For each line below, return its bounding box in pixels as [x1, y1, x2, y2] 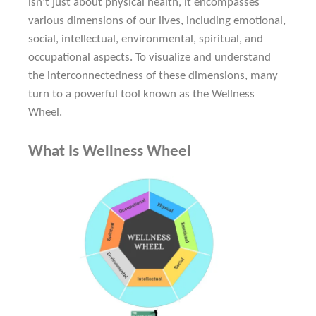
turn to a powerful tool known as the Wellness [28, 88, 255, 101]
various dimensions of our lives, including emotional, [28, 15, 286, 28]
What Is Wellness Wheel [28, 143, 191, 160]
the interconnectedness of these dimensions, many [28, 70, 278, 83]
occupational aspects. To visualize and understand [28, 51, 271, 64]
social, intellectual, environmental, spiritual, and [28, 33, 263, 46]
